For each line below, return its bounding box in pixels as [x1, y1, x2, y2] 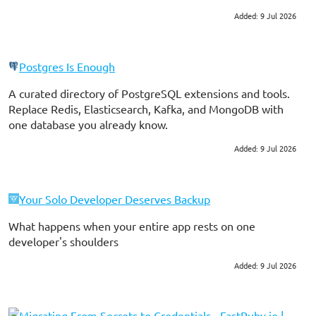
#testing [47, 11, 68, 21]
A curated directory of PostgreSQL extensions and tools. [8, 85, 290, 100]
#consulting [11, 260, 39, 271]
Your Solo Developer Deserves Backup [19, 191, 210, 206]
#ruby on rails [11, 11, 42, 21]
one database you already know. [8, 116, 168, 131]
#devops [42, 143, 63, 154]
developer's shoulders [8, 233, 119, 248]
